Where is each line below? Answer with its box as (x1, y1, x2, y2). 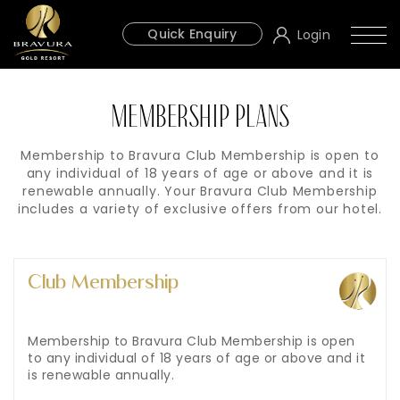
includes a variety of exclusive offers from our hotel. (17, 200, 383, 219)
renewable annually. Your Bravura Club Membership (22, 182, 378, 201)
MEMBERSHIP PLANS (110, 102, 290, 136)
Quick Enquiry (147, 25, 237, 44)
